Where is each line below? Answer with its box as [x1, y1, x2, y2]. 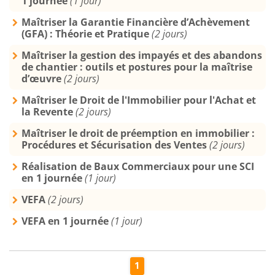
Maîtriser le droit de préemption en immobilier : [21, 126, 255, 140]
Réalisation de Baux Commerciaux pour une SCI [21, 160, 254, 173]
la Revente [21, 105, 73, 118]
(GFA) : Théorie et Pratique [21, 27, 149, 41]
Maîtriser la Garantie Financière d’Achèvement [21, 15, 250, 29]
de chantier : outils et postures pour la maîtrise [21, 60, 252, 74]
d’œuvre [21, 72, 61, 85]
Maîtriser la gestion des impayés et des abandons [21, 48, 262, 62]
